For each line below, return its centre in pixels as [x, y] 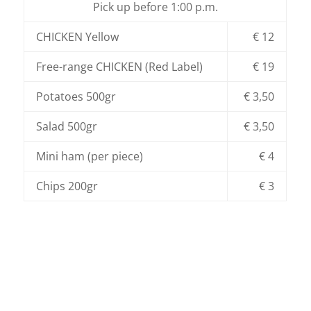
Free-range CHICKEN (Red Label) [120, 66]
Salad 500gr [67, 126]
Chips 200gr [67, 186]
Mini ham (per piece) [90, 156]
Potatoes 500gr [76, 96]
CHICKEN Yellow [78, 36]
